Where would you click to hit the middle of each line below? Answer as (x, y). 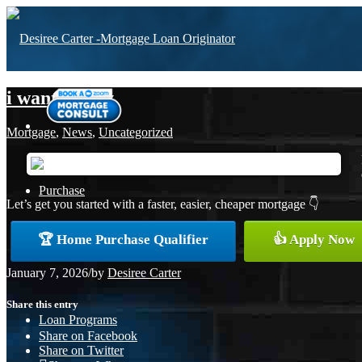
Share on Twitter (81, 351)
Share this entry (42, 304)
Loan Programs (78, 319)
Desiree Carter (144, 272)
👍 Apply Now (314, 239)
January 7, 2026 (47, 272)
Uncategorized (136, 132)
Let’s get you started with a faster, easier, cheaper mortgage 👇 (163, 204)
